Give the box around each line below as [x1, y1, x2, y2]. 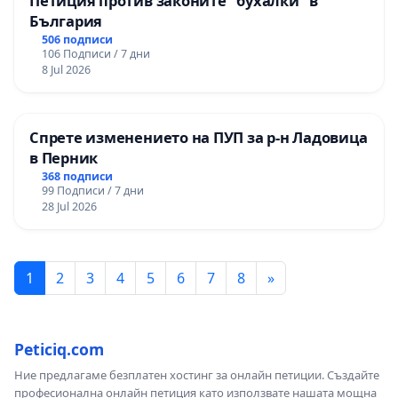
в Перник [29, 147, 99, 168]
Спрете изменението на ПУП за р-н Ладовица [29, 126, 368, 147]
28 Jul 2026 [41, 198, 97, 214]
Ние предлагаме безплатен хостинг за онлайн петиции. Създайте [14, 366, 379, 383]
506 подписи [41, 31, 113, 47]
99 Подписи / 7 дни [41, 182, 144, 198]
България [29, 11, 103, 32]
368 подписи [41, 168, 113, 184]
